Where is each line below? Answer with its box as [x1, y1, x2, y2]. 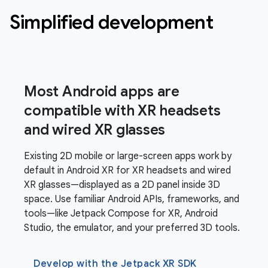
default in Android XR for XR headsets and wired [24, 164, 231, 176]
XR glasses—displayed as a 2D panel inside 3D [24, 178, 220, 191]
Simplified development [10, 10, 213, 34]
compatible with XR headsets [24, 101, 221, 120]
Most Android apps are [24, 82, 179, 100]
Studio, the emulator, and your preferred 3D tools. [24, 221, 240, 234]
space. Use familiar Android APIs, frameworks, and [24, 193, 239, 205]
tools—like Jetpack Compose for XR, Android [24, 207, 218, 220]
